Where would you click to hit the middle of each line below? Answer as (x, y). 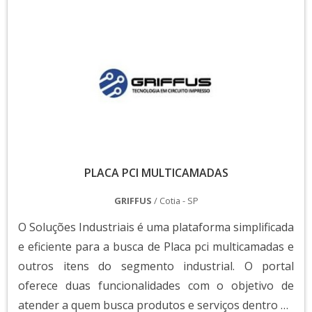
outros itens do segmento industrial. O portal (156, 266)
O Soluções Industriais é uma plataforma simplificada (156, 227)
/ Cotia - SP (176, 201)
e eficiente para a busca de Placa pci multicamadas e (156, 247)
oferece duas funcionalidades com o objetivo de (156, 286)
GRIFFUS (134, 201)
